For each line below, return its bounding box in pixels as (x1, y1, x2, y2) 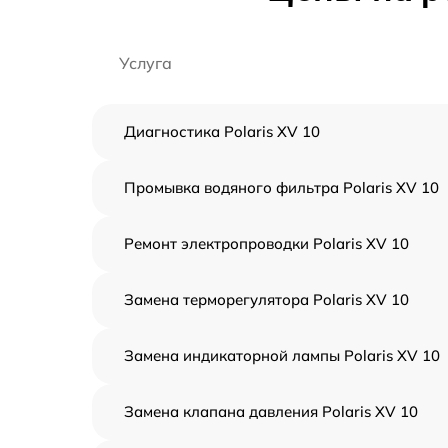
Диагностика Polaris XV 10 (124, 122, 320, 141)
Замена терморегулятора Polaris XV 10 (124, 290, 409, 309)
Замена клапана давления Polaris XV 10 (124, 402, 418, 421)
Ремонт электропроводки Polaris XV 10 (124, 234, 409, 253)
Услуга (119, 53, 172, 73)
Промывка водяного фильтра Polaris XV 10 (124, 178, 439, 197)
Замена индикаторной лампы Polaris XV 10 (124, 346, 440, 365)
